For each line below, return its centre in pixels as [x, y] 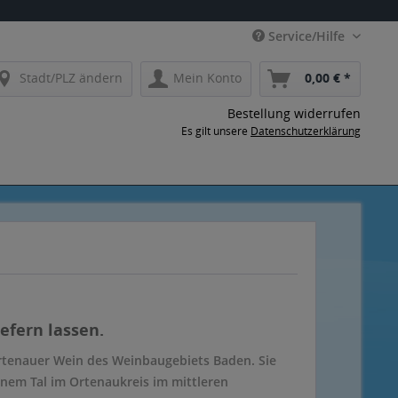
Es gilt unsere [216, 131]
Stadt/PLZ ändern [71, 78]
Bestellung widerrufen [294, 113]
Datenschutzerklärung [306, 131]
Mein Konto [207, 78]
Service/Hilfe [306, 36]
